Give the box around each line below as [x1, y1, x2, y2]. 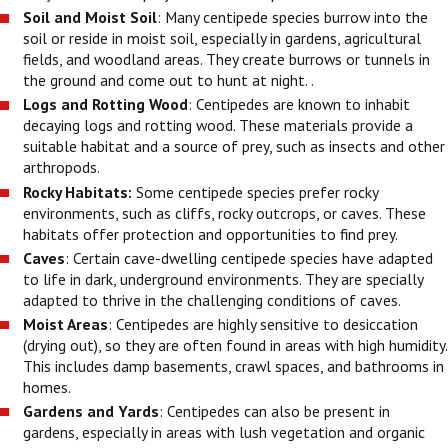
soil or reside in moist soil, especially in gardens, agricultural [23, 28, 422, 49]
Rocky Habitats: [23, 181, 133, 202]
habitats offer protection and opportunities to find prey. [23, 223, 402, 244]
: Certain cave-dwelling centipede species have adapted [65, 247, 434, 268]
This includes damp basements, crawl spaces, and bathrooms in [23, 355, 445, 376]
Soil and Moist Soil [23, 7, 158, 28]
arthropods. [23, 157, 104, 178]
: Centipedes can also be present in [159, 400, 391, 421]
